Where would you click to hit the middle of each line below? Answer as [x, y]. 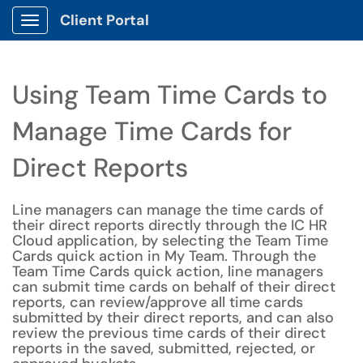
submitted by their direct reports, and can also [173, 318]
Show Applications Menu [94, 33]
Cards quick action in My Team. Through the [164, 256]
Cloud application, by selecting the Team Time [170, 241]
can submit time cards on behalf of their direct [174, 287]
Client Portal [105, 20]
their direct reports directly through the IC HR [170, 225]
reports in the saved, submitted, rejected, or [164, 348]
